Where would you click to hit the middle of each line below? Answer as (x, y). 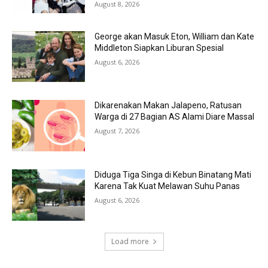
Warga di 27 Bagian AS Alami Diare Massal (175, 117)
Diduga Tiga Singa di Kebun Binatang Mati (173, 175)
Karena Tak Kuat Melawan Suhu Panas (167, 186)
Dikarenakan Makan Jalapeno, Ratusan (168, 106)
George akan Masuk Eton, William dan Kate (175, 36)
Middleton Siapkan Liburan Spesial (159, 48)
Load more (130, 241)
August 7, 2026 (117, 131)
